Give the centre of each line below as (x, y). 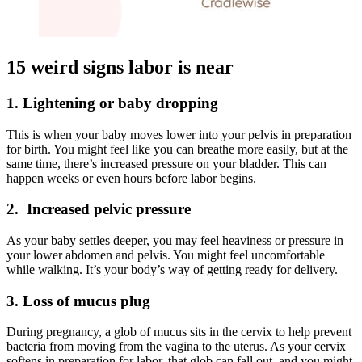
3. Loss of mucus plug (78, 301)
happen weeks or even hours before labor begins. (131, 178)
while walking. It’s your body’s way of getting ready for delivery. (172, 270)
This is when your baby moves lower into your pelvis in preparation (179, 134)
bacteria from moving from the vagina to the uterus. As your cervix (176, 347)
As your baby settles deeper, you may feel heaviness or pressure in (175, 241)
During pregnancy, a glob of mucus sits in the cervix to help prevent (179, 332)
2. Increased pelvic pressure (99, 209)
